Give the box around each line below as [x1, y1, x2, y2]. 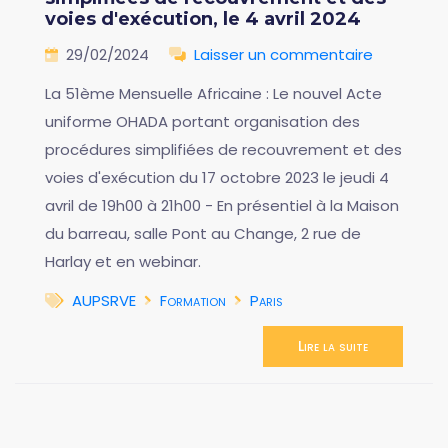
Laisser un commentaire [194, 44, 373, 66]
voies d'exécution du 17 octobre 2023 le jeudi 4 [45, 167, 389, 189]
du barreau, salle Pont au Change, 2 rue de [45, 223, 361, 245]
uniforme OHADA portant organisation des [45, 111, 360, 133]
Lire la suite [298, 336, 368, 357]
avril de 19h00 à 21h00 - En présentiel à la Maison [45, 195, 399, 217]
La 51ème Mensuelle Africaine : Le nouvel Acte [45, 83, 382, 105]
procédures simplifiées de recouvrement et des [45, 139, 402, 161]
